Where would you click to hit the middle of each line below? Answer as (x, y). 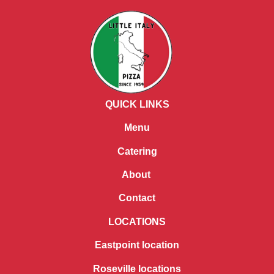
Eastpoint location (137, 245)
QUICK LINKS (137, 104)
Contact (137, 198)
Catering (137, 151)
